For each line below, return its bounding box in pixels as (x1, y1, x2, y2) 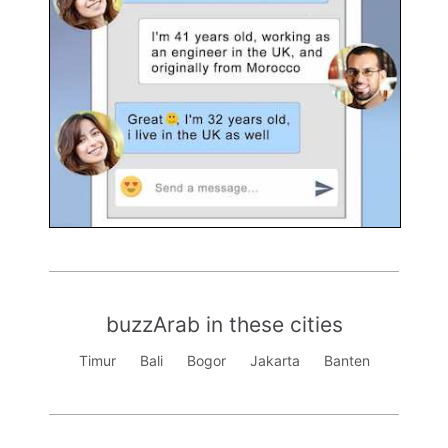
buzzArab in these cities (105, 312, 343, 338)
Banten (323, 352, 370, 370)
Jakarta (249, 352, 300, 370)
